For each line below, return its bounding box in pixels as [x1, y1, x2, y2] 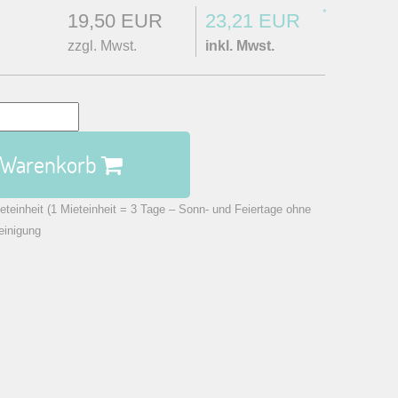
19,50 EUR [68, 10, 163, 32]
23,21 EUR [205, 10, 301, 32]
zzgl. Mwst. [68, 38, 138, 53]
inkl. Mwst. [205, 38, 275, 53]
